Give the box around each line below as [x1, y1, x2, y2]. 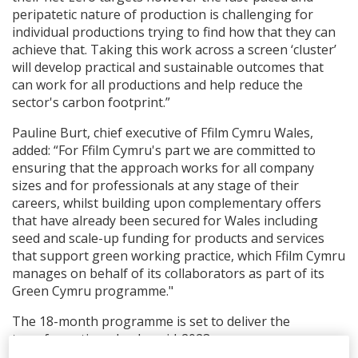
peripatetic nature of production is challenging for [12, 6, 313, 24]
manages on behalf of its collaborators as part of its [12, 265, 324, 283]
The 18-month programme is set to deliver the [12, 312, 290, 331]
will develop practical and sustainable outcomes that [12, 58, 324, 77]
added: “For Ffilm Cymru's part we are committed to [12, 141, 316, 160]
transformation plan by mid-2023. [12, 330, 213, 348]
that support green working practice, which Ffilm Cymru [12, 247, 345, 265]
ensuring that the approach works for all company [12, 159, 314, 177]
